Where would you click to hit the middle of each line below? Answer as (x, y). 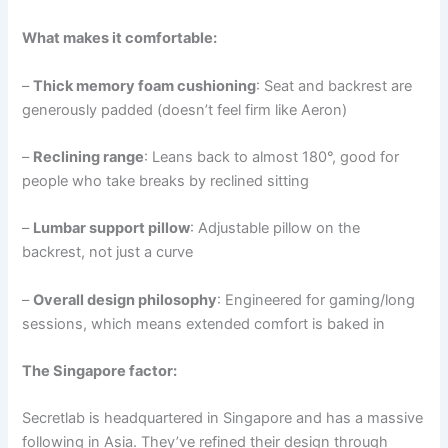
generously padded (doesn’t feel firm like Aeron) (185, 109)
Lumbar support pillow (112, 228)
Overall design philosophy (125, 299)
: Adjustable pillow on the (275, 228)
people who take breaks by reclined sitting (166, 181)
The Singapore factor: (100, 371)
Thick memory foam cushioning (145, 85)
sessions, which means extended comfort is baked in (204, 323)
